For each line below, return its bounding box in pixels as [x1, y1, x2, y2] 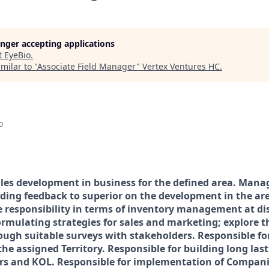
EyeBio [4, 49, 31, 61]
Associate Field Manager [37, 61, 136, 72]
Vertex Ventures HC [142, 61, 220, 72]
